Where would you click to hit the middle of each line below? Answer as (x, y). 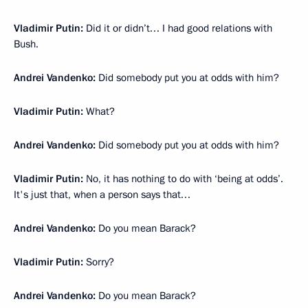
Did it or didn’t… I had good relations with (178, 28)
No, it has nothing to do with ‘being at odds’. (183, 178)
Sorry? (99, 262)
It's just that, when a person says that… (102, 194)
